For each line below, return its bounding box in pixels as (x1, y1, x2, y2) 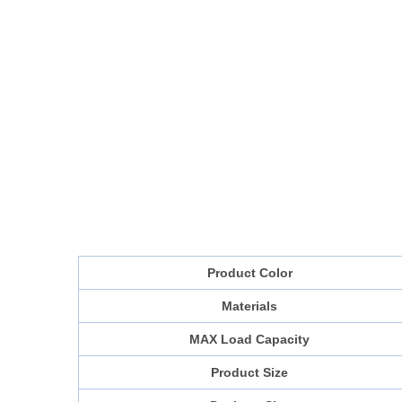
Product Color (206, 266, 293, 281)
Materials (222, 299, 277, 314)
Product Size (211, 365, 288, 380)
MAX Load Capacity (189, 332, 310, 347)
